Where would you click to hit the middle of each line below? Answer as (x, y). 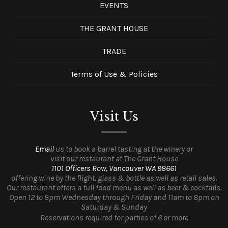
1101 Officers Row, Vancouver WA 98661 (114, 168)
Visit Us (114, 117)
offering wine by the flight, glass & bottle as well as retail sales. (114, 178)
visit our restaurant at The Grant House (114, 159)
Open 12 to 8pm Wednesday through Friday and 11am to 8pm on (114, 197)
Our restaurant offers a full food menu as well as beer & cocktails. (114, 188)
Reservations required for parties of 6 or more (114, 218)
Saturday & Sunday (114, 207)
